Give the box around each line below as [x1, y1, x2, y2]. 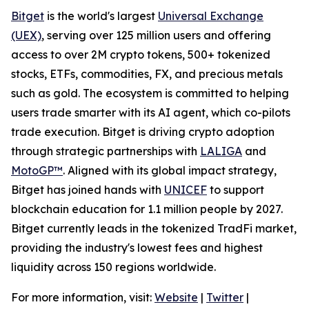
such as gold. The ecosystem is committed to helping [11, 86, 289, 101]
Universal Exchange [158, 9, 263, 23]
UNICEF [164, 183, 207, 197]
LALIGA [200, 144, 242, 159]
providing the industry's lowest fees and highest [11, 241, 263, 255]
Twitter [206, 290, 243, 305]
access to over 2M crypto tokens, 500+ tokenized [11, 48, 270, 62]
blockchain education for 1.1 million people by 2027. [11, 202, 283, 217]
